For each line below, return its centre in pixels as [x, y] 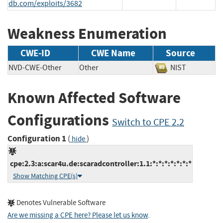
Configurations [60, 120]
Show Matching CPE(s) [45, 176]
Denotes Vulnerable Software [60, 203]
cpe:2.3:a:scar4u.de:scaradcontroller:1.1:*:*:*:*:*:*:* [100, 163]
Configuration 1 [37, 138]
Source [180, 53]
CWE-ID [35, 53]
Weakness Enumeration [87, 33]
